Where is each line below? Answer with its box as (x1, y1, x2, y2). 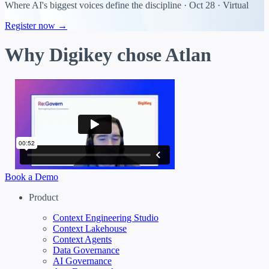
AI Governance (53, 255, 112, 266)
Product (29, 192, 58, 202)
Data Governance (53, 244, 119, 255)
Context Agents (53, 234, 112, 244)
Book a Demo (5, 171, 58, 182)
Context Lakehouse (53, 223, 127, 234)
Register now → (5, 20, 67, 31)
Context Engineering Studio (53, 212, 159, 223)
